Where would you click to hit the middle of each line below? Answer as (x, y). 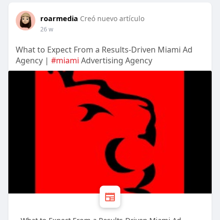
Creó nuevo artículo (112, 19)
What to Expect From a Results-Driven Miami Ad (104, 50)
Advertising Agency (116, 61)
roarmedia (59, 18)
